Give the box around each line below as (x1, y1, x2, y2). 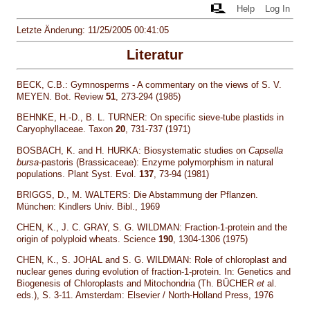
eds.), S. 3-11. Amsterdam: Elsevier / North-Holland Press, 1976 (17, 290, 274, 301)
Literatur (127, 47, 183, 63)
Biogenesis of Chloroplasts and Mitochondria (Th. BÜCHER (17, 278, 257, 289)
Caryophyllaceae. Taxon (17, 124, 116, 135)
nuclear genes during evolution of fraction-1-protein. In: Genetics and (17, 266, 291, 277)
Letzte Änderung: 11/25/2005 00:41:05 (17, 24, 170, 35)
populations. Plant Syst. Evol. (17, 168, 140, 179)
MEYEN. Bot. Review (17, 91, 107, 102)
